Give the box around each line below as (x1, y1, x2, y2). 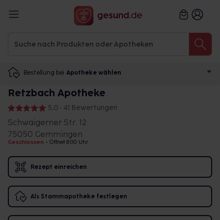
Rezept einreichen (30, 164, 87, 170)
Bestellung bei (24, 69, 64, 76)
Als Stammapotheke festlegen (30, 193, 127, 200)
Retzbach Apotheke (8, 87, 106, 99)
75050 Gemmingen (8, 130, 82, 139)
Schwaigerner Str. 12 (8, 118, 86, 127)
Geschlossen (8, 139, 44, 145)
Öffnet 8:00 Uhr (50, 139, 88, 145)
